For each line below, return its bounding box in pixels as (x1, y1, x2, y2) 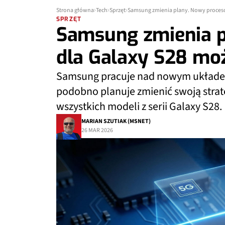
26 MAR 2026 (81, 126, 113, 135)
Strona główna (56, 6, 94, 15)
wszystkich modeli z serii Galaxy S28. (56, 98, 222, 115)
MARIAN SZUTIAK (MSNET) (81, 117, 151, 126)
